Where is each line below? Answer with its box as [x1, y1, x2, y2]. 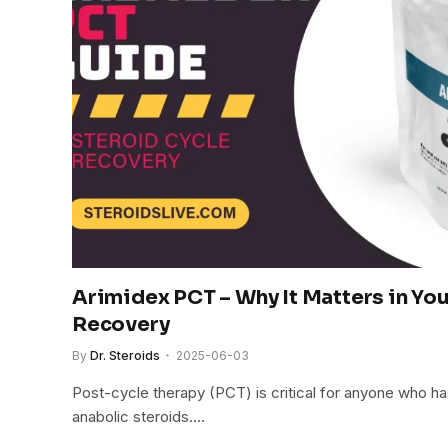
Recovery [72, 311, 170, 337]
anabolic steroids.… [72, 406, 205, 426]
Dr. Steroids [90, 347, 160, 363]
